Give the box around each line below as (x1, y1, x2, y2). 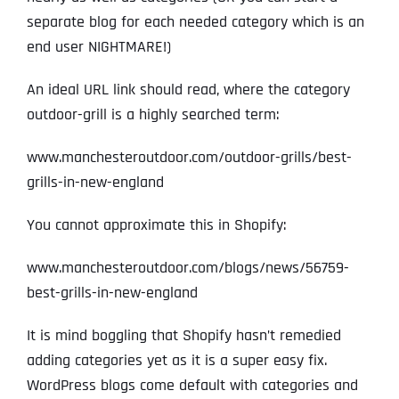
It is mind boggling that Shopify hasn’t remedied (27, 325, 341, 346)
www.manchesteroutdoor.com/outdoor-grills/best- (27, 147, 352, 168)
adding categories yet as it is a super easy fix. (27, 350, 327, 371)
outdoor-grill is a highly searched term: (27, 104, 279, 126)
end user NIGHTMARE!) (27, 37, 171, 58)
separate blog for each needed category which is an (27, 12, 364, 33)
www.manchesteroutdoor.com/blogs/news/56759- (27, 257, 349, 279)
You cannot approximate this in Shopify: (27, 215, 286, 236)
